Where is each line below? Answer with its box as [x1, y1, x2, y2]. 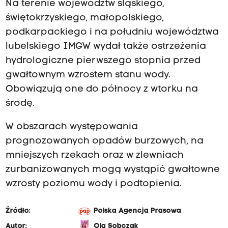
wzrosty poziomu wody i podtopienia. [5, 179, 182, 189]
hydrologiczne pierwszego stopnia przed [5, 55, 201, 66]
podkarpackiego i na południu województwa [5, 27, 219, 37]
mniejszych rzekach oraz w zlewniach [5, 151, 184, 161]
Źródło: [5, 207, 31, 215]
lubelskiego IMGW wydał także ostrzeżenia [5, 41, 206, 51]
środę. [5, 98, 35, 108]
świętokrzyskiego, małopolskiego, [5, 13, 164, 23]
